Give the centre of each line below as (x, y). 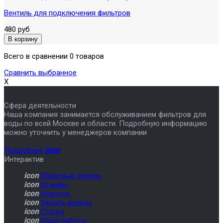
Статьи (52, 211)
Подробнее (25, 150)
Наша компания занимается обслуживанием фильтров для (105, 114)
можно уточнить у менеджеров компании (75, 132)
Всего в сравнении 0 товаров (54, 56)
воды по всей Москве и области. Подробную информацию (106, 123)
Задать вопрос (66, 202)
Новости (55, 193)
